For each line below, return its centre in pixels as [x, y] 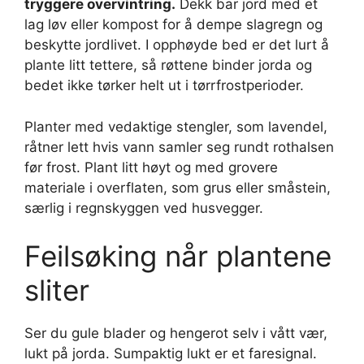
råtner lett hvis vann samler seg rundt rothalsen [179, 147]
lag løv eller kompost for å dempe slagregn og [173, 24]
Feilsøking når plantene [178, 256]
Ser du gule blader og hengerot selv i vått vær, [176, 333]
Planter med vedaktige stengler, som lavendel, [176, 126]
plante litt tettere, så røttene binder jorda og [168, 65]
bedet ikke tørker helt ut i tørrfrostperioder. [164, 85]
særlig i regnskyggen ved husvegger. [144, 208]
